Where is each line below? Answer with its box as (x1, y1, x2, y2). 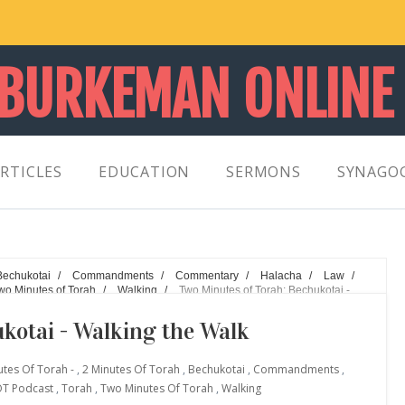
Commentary (175, 269, 239, 281)
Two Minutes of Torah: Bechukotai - (179, 284, 350, 296)
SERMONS (226, 162, 301, 182)
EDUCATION (99, 162, 191, 182)
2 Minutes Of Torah (82, 362, 180, 377)
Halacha (260, 269, 302, 281)
